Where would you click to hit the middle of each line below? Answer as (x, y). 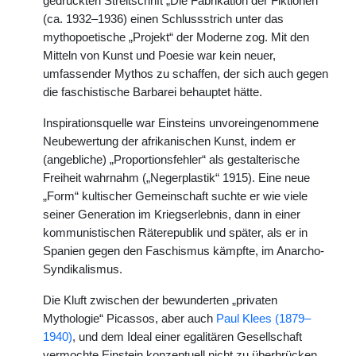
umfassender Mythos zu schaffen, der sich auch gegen (186, 74)
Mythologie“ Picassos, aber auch (130, 319)
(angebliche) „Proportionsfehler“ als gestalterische (171, 160)
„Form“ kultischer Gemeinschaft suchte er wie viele (175, 197)
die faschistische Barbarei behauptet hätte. (153, 93)
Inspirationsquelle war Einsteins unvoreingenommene (181, 124)
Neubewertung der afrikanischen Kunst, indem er (169, 142)
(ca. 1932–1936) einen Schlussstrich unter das (163, 19)
